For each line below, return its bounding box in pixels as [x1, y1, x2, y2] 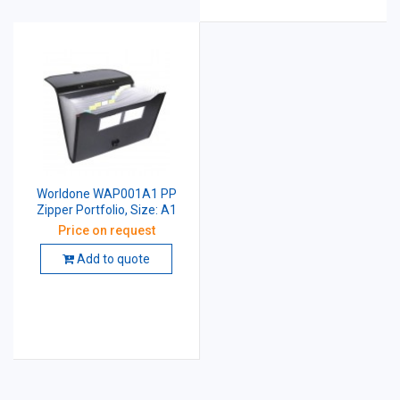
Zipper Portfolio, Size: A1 [36, 202, 177, 217]
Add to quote [74, 251, 150, 266]
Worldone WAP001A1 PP [36, 186, 177, 201]
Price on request [57, 222, 155, 237]
